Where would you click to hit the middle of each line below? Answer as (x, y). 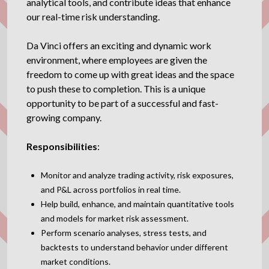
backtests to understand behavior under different (134, 247)
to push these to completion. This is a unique (116, 89)
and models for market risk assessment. (115, 218)
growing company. (64, 117)
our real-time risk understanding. (93, 17)
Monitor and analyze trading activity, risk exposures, (137, 175)
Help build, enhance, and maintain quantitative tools (138, 204)
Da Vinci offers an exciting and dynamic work (119, 45)
